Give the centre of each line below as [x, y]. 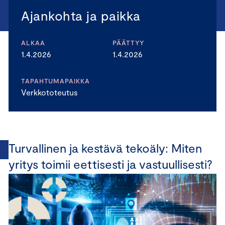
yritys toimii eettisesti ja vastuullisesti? [110, 164]
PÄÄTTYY [129, 43]
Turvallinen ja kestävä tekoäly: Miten [105, 148]
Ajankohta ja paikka [81, 15]
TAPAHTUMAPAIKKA [55, 81]
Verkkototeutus [49, 92]
